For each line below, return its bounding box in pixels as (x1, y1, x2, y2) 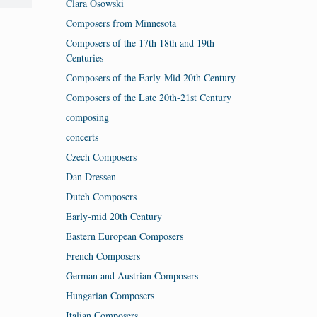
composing (65, 110, 109, 124)
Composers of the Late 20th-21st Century (65, 90, 231, 104)
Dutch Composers (65, 189, 137, 203)
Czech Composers (65, 149, 137, 163)
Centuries (65, 50, 103, 64)
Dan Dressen (65, 169, 116, 183)
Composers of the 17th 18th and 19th (65, 35, 214, 50)
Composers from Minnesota (65, 16, 176, 30)
